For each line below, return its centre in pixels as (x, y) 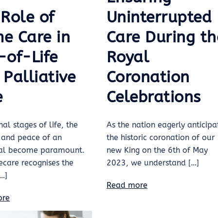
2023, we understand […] (153, 163)
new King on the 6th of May (157, 150)
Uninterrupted (159, 17)
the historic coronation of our (160, 137)
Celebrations (154, 97)
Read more (127, 185)
